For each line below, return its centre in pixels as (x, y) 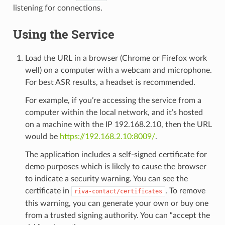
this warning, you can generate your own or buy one (117, 204)
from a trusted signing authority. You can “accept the (117, 216)
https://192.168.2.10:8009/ (107, 137)
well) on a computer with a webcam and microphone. (118, 71)
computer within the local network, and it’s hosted (114, 113)
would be (42, 137)
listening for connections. (58, 8)
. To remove (185, 191)
